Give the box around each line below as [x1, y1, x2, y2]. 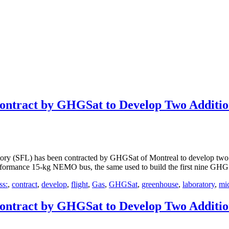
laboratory [182, 179, 215, 189]
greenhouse [142, 179, 178, 189]
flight [71, 179, 88, 189]
